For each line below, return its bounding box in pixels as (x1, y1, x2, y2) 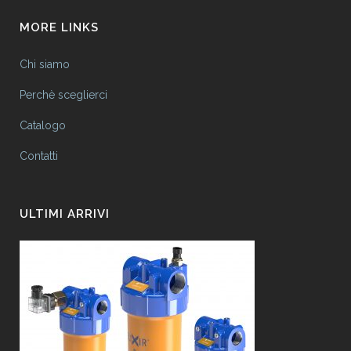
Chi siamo (20, 58, 70, 71)
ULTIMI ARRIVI (20, 207, 110, 222)
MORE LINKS (20, 20, 99, 35)
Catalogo (20, 119, 66, 132)
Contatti (20, 150, 58, 163)
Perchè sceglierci (20, 89, 107, 102)
